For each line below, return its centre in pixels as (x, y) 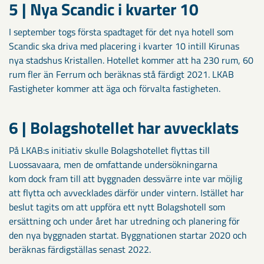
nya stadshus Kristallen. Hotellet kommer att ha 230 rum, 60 (131, 60)
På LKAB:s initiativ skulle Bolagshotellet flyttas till (109, 150)
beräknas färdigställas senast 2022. (80, 249)
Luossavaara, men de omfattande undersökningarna (113, 164)
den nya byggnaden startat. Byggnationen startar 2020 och (128, 235)
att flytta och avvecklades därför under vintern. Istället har (126, 192)
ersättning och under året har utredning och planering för (124, 221)
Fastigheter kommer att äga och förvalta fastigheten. (115, 88)
